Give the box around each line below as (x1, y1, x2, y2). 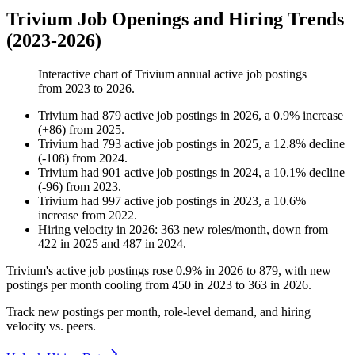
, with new (278, 264, 331, 278)
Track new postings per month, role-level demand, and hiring (6, 305, 311, 319)
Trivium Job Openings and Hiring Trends (6, 9, 344, 30)
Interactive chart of (38, 67, 135, 82)
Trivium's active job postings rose (6, 264, 176, 278)
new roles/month (180, 223, 266, 237)
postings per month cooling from (6, 278, 172, 292)
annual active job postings (174, 67, 307, 82)
